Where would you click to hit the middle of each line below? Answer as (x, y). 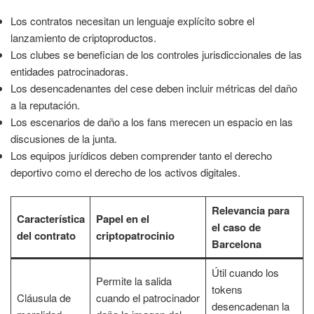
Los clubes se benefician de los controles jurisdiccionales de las (156, 54)
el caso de (236, 227)
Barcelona (236, 244)
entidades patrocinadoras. (69, 71)
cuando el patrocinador (148, 298)
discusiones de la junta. (64, 138)
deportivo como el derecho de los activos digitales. (125, 172)
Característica (50, 219)
